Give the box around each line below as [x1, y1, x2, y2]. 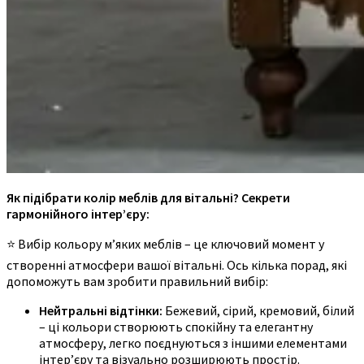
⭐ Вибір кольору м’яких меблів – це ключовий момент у [6, 235, 324, 252]
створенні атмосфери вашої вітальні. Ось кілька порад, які [6, 256, 347, 273]
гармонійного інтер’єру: [6, 205, 149, 222]
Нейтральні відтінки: [39, 301, 162, 318]
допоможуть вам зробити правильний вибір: [6, 272, 268, 289]
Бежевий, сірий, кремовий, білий [162, 301, 354, 318]
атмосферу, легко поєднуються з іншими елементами [39, 334, 347, 351]
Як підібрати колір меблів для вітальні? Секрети [6, 188, 290, 206]
